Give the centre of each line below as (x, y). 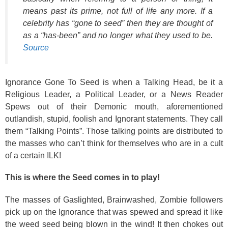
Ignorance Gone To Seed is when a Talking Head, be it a (114, 82)
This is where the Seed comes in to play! (83, 177)
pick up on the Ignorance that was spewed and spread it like (114, 212)
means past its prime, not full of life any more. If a (118, 11)
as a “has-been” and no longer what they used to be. (118, 35)
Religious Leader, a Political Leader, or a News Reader (114, 94)
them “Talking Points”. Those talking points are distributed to (114, 131)
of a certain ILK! (34, 155)
